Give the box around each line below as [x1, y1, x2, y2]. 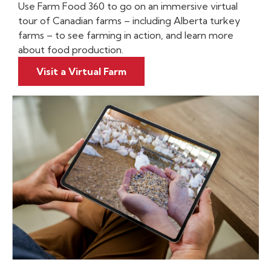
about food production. [18, 44, 123, 56]
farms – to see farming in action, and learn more [18, 29, 233, 41]
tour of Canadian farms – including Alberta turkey [18, 15, 240, 27]
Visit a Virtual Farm [36, 65, 126, 77]
